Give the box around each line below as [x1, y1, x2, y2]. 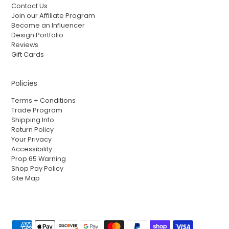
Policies [11, 78, 38, 88]
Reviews [11, 40, 39, 49]
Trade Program [11, 105, 63, 114]
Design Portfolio [11, 30, 64, 39]
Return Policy [11, 125, 54, 134]
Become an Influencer [11, 20, 85, 30]
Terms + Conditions [11, 96, 76, 105]
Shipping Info [11, 115, 55, 124]
